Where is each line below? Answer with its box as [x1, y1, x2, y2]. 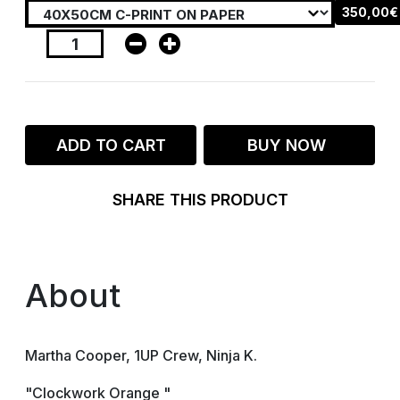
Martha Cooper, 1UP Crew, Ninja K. [25, 346, 257, 364]
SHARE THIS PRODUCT [112, 190, 288, 209]
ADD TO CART [55, 136, 166, 154]
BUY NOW [247, 136, 331, 154]
